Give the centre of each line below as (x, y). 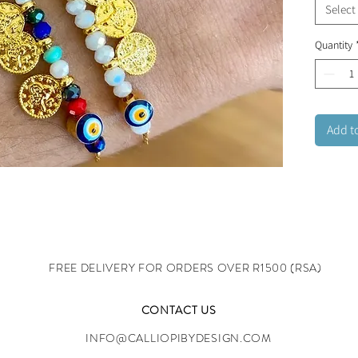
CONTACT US (179, 310)
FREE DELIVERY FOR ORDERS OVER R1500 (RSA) (185, 267)
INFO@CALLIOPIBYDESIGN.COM (179, 338)
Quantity (334, 44)
